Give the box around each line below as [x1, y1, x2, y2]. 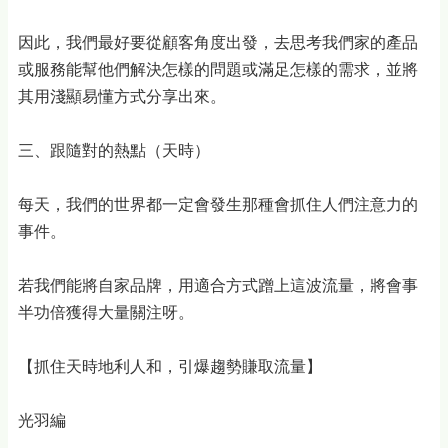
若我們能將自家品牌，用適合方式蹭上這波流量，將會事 [18, 277, 418, 294]
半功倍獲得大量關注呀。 [18, 304, 194, 321]
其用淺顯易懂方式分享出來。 [18, 88, 226, 105]
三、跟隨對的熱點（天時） [18, 142, 210, 159]
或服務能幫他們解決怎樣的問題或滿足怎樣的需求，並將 [18, 61, 418, 78]
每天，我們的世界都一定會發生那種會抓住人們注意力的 [18, 196, 418, 213]
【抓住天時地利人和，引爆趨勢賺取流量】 [18, 358, 322, 375]
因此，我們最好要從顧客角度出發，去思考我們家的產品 [18, 34, 418, 51]
